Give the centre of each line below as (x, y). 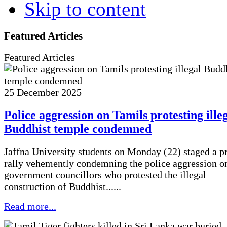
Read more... (30, 206)
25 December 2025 (43, 92)
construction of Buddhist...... (63, 187)
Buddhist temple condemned (78, 129)
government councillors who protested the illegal (105, 175)
